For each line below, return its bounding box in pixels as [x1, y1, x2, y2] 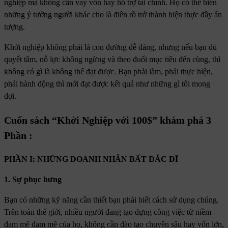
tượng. [4, 22, 25, 32]
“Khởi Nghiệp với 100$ [52, 115, 152, 126]
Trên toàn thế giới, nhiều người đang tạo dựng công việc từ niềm [4, 208, 211, 217]
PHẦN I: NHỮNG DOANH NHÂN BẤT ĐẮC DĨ [4, 155, 178, 164]
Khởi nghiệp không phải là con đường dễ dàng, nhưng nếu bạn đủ [4, 43, 217, 52]
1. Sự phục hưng [4, 175, 64, 184]
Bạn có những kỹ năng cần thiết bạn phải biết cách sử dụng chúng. [4, 195, 219, 205]
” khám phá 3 [152, 115, 211, 126]
